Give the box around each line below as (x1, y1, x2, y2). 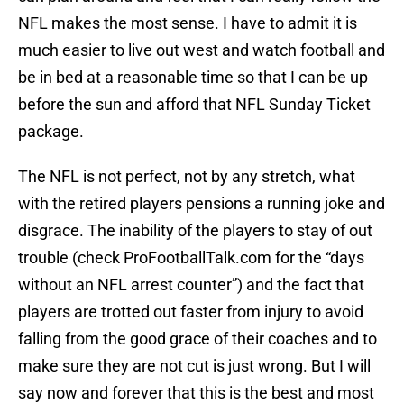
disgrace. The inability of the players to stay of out (18, 221, 372, 241)
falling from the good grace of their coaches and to (18, 329, 377, 349)
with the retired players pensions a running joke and (18, 194, 385, 214)
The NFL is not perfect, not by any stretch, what (18, 167, 355, 187)
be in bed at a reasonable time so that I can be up (18, 68, 368, 87)
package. (18, 122, 84, 142)
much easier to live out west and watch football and (18, 41, 385, 60)
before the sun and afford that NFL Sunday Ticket (18, 95, 371, 115)
